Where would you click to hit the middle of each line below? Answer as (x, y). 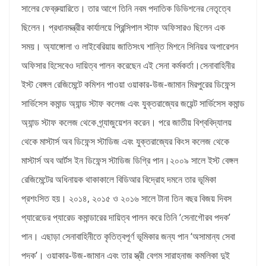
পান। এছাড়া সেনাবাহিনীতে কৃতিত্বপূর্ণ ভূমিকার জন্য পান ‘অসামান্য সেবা (128, 236)
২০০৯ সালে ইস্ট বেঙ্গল (204, 160)
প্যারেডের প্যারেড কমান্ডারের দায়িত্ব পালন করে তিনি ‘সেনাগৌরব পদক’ (126, 217)
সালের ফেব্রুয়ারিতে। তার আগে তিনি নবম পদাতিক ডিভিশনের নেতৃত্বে (126, 8)
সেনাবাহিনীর (217, 65)
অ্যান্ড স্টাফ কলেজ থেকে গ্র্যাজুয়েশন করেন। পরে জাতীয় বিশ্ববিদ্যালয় (126, 122)
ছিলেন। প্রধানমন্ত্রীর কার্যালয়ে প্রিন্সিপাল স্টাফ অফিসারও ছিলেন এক (123, 27)
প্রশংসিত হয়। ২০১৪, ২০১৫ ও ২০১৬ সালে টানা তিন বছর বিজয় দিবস (126, 198)
